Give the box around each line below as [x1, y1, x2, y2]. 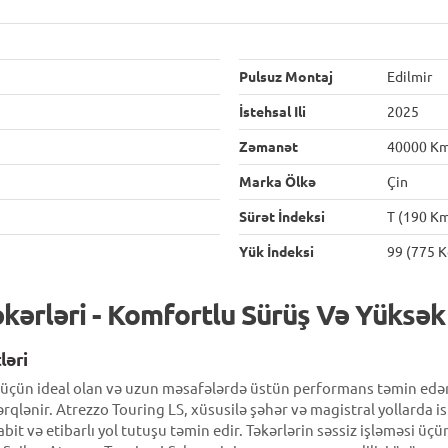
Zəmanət [239, 139, 298, 155]
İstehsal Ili [239, 104, 306, 120]
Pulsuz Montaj [239, 69, 333, 85]
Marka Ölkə [239, 174, 316, 190]
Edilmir [387, 69, 432, 85]
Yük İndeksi [239, 244, 314, 260]
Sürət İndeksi [239, 209, 325, 225]
